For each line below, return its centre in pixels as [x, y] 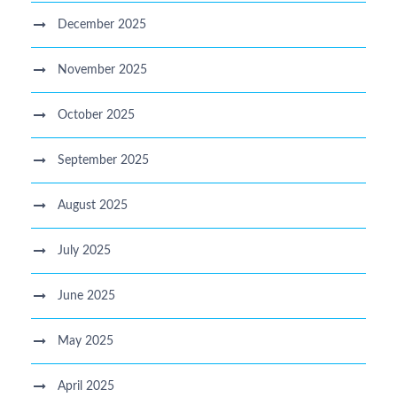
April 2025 [86, 386]
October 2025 [96, 115]
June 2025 [86, 296]
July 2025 [84, 251]
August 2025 [93, 206]
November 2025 [102, 70]
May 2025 [86, 341]
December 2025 [102, 25]
